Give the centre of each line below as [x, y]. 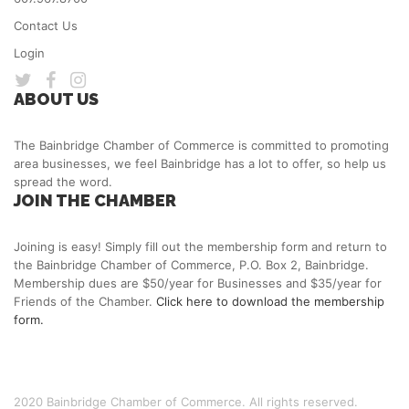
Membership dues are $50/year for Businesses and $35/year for [198, 283]
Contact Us [46, 26]
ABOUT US [56, 100]
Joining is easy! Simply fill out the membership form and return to [200, 247]
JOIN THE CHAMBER [95, 201]
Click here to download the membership [270, 302]
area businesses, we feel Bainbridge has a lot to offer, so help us [200, 164]
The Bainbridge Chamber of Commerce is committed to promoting [201, 146]
